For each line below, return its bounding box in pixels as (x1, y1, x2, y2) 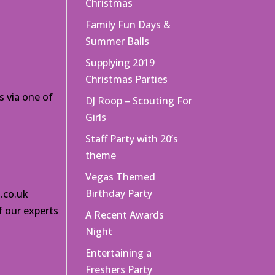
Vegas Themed (85, 170, 156, 184)
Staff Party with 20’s (85, 132, 179, 145)
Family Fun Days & (85, 18, 171, 31)
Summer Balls (85, 34, 150, 48)
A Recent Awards (85, 208, 165, 222)
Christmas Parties (85, 72, 168, 86)
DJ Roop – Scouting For (85, 94, 193, 107)
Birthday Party (85, 187, 153, 200)
